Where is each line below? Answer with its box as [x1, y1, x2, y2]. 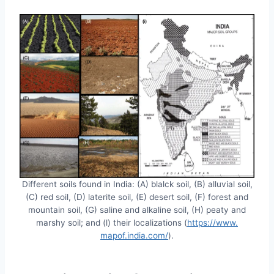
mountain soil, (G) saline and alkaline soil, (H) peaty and [28, 205, 246, 215]
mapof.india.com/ [100, 231, 168, 241]
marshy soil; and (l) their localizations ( [36, 218, 187, 228]
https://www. [187, 218, 238, 228]
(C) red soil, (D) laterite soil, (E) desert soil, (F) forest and [26, 192, 248, 202]
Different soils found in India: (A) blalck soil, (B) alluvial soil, [21, 179, 253, 190]
